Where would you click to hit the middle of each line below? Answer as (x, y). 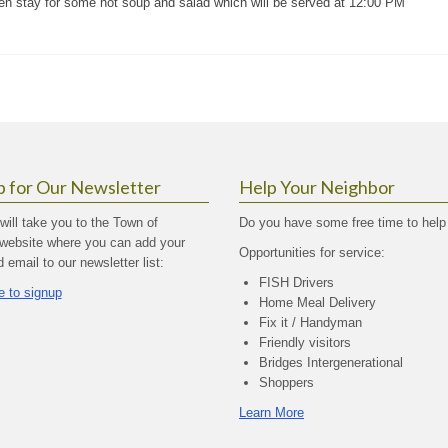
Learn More (271, 412)
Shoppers (286, 382)
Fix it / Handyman (310, 322)
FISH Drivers (296, 282)
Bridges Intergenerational (331, 362)
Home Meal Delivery (317, 302)
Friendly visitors (305, 342)
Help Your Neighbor (317, 187)
